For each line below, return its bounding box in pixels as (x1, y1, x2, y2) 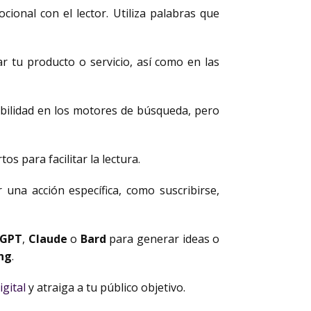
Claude (28, 231, 67, 246)
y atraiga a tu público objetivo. (26, 280, 185, 295)
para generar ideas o (106, 231, 220, 246)
